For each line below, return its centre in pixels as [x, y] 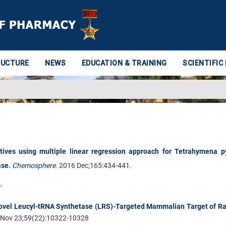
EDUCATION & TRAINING [124, 63]
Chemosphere [34, 165]
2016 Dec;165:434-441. [95, 165]
